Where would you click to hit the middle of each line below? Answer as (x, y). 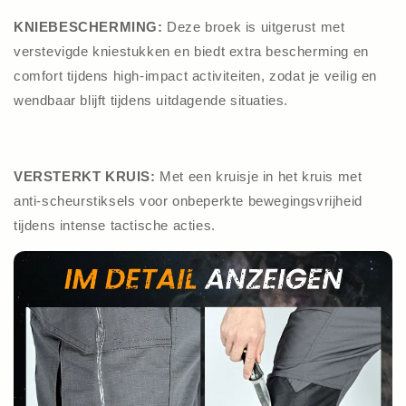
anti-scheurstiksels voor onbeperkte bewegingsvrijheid (188, 200)
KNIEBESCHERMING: (91, 26)
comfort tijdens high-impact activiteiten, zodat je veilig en (196, 75)
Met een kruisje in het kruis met (259, 176)
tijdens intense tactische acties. (115, 225)
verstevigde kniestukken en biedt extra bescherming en (191, 51)
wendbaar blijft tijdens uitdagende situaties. (151, 100)
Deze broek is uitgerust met (256, 26)
